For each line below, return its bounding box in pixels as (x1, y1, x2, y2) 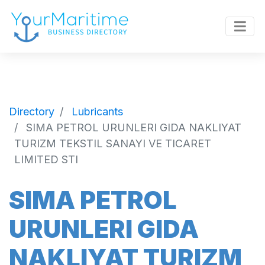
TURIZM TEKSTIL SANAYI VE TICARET (14, 137, 211, 150)
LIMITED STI (14, 153, 78, 166)
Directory (9, 105, 54, 118)
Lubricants (72, 105, 123, 118)
